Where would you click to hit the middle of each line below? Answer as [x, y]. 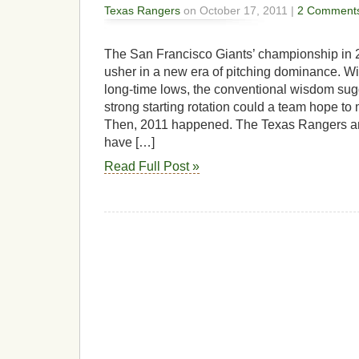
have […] [129, 142]
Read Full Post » [152, 167]
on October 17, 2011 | [239, 11]
